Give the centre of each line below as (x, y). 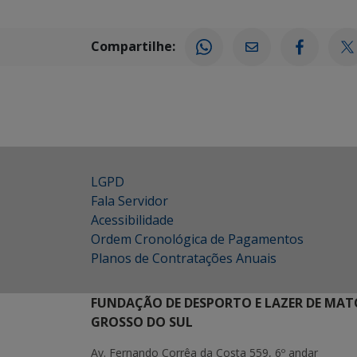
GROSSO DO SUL (142, 322)
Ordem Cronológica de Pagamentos (197, 239)
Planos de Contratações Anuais (184, 259)
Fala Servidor (129, 201)
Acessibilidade (132, 220)
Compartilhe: (133, 46)
